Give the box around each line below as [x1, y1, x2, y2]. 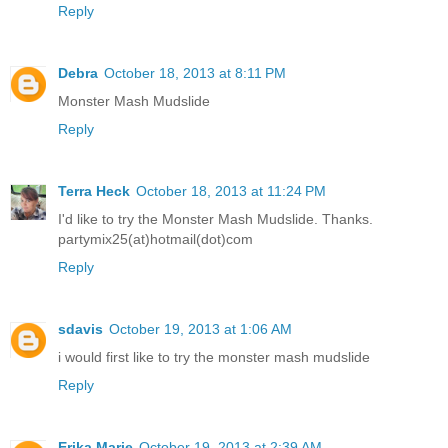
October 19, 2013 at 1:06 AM [109, 321, 292, 338]
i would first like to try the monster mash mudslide [58, 349, 370, 366]
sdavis [58, 321, 103, 338]
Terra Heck [58, 183, 130, 200]
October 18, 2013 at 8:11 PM [104, 65, 286, 82]
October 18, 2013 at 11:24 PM [136, 183, 326, 200]
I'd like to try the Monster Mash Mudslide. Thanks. [58, 211, 373, 228]
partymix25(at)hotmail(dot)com [58, 231, 253, 248]
